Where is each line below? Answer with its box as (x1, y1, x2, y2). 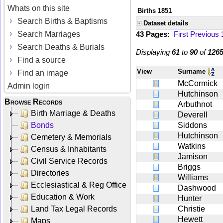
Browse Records (4, 97, 62, 106)
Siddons (178, 120, 207, 129)
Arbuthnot (178, 100, 212, 109)
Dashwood (178, 183, 216, 192)
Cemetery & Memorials (31, 132, 111, 141)
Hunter (178, 194, 202, 203)
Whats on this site (7, 3, 70, 12)
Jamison (178, 152, 208, 161)
